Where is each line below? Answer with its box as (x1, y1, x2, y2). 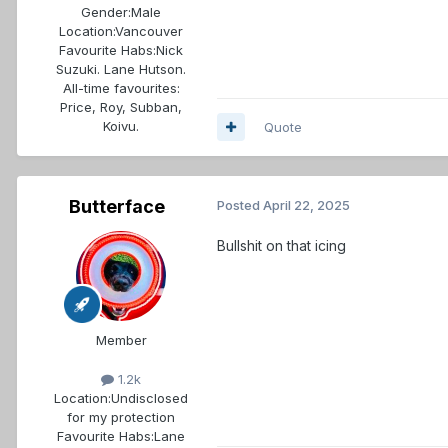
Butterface (69, 195, 165, 217)
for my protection (67, 408, 175, 425)
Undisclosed (111, 389, 188, 406)
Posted (217, 196, 263, 213)
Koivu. (103, 117, 139, 134)
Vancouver (115, 22, 183, 39)
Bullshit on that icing (217, 236, 350, 254)
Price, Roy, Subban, (60, 98, 182, 115)
